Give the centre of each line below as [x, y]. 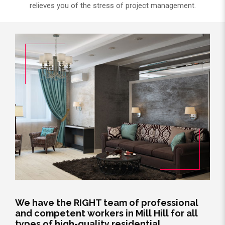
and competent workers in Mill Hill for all [106, 213]
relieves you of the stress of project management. [113, 6]
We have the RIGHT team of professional [107, 203]
